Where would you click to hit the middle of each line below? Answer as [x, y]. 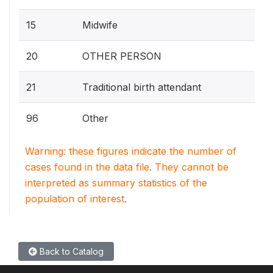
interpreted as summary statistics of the [116, 183]
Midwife [100, 25]
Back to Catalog [70, 251]
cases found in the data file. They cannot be [127, 167]
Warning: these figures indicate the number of [131, 151]
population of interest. [76, 199]
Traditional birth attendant [142, 87]
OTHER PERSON [122, 56]
